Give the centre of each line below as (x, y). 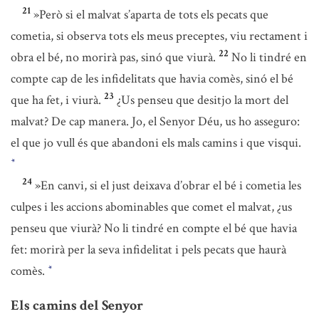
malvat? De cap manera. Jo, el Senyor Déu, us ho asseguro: (155, 121)
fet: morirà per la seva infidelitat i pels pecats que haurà (148, 250)
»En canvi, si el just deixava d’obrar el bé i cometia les (168, 185)
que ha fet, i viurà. (56, 100)
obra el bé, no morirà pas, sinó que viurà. (113, 57)
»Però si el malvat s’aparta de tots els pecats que (151, 15)
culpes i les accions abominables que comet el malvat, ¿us (151, 207)
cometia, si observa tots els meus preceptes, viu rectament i (159, 36)
